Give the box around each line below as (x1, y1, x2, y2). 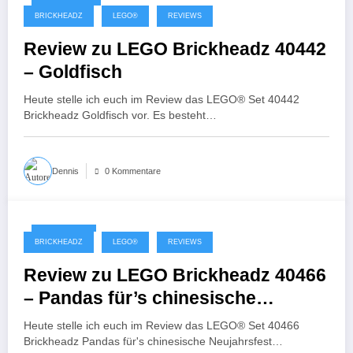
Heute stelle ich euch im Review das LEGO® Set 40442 (24, 93, 299, 106)
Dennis (52, 165, 79, 176)
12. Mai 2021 (42, 6, 91, 16)
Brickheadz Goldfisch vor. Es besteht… (24, 109, 217, 121)
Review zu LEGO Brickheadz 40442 (24, 39, 326, 59)
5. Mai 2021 (42, 232, 86, 242)
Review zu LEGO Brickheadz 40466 (24, 265, 326, 285)
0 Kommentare (105, 165, 161, 176)
